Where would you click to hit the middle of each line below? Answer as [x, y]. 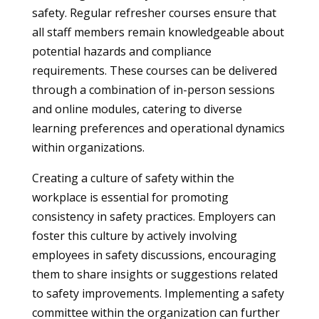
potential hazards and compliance [121, 51]
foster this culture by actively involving [134, 236]
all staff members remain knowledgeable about [158, 32]
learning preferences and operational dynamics [158, 128]
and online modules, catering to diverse [137, 109]
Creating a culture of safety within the [133, 178]
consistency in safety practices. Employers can [153, 216]
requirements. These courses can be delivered [154, 70]
